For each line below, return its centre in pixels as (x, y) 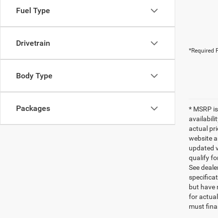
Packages (33, 108)
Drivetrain (33, 43)
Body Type (34, 76)
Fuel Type (33, 10)
